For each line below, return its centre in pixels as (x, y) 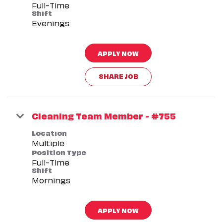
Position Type (59, 151)
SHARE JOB (118, 75)
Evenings (51, 23)
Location (49, 132)
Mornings (51, 180)
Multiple (48, 142)
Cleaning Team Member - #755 (104, 115)
